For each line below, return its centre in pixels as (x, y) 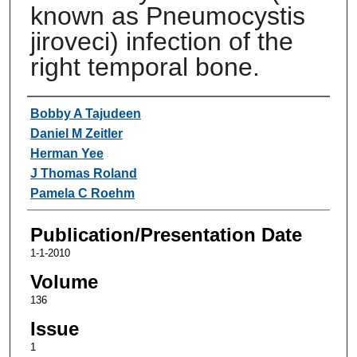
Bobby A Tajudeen (85, 113)
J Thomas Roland (83, 173)
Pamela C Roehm (82, 193)
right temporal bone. (145, 67)
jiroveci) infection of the (161, 41)
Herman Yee (67, 153)
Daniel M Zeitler (76, 133)
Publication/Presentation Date (166, 234)
